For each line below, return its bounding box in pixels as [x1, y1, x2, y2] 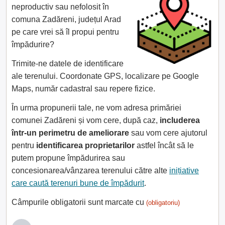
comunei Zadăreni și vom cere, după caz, [12, 116, 160, 125]
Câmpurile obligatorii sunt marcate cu [12, 198, 146, 206]
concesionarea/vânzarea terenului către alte [12, 166, 169, 175]
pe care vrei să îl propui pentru [12, 28, 119, 36]
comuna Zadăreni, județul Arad [12, 15, 123, 24]
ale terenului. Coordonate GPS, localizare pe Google [12, 72, 199, 80]
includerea [160, 116, 200, 125]
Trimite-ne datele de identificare [12, 59, 124, 68]
